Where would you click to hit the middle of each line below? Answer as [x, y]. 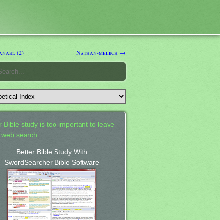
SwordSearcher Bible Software [52, 162]
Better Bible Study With [52, 152]
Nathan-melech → [101, 52]
